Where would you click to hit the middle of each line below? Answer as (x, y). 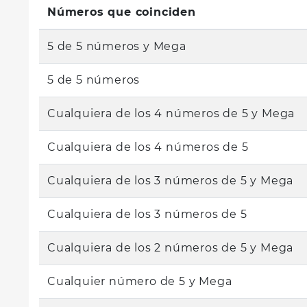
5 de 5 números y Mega (117, 46)
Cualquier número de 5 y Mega (140, 281)
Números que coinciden (122, 12)
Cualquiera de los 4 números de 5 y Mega (171, 113)
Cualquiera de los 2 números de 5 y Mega (171, 248)
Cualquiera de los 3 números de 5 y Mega (171, 181)
